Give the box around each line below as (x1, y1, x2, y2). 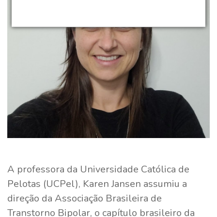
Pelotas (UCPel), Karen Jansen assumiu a (7, 177, 187, 190)
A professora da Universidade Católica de (7, 162, 189, 176)
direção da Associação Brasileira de (7, 191, 162, 205)
